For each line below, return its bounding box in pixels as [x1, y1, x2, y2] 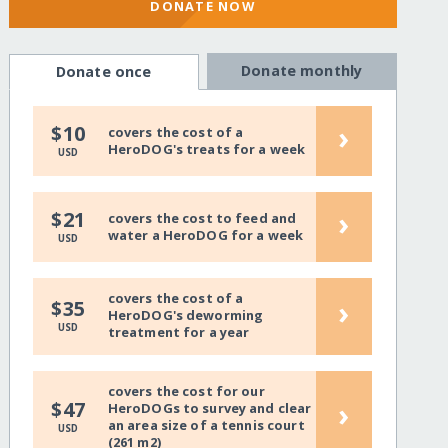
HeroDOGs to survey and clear [107, 399, 312, 418]
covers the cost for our [107, 382, 265, 401]
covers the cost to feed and [107, 208, 297, 227]
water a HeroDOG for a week [107, 225, 304, 244]
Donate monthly [241, 61, 363, 81]
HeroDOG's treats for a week [107, 139, 306, 158]
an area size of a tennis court [107, 416, 305, 435]
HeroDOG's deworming [107, 306, 264, 325]
